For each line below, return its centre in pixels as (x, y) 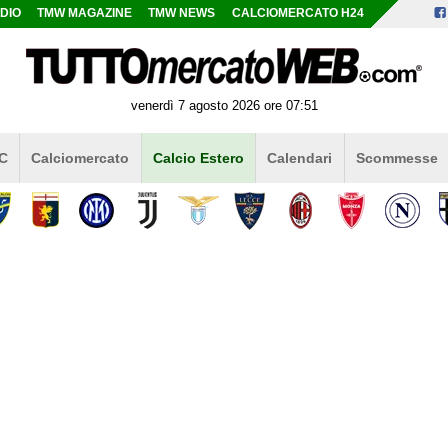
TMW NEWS (182, 13)
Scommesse (396, 157)
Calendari (300, 157)
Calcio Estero (198, 157)
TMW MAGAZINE (85, 13)
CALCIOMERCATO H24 (297, 13)
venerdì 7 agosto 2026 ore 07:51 (224, 105)
